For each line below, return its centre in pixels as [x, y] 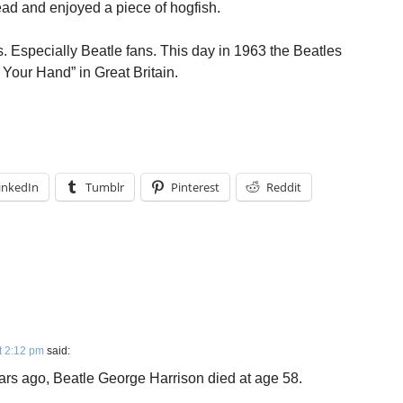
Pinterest [195, 187]
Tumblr [105, 187]
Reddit [284, 187]
